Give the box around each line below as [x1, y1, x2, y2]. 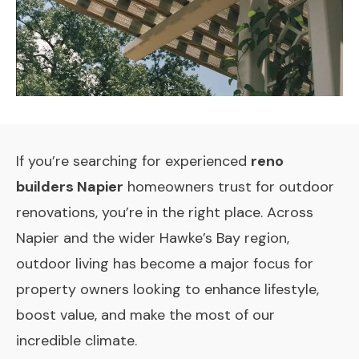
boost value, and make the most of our [16, 305, 275, 325]
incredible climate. [16, 330, 137, 350]
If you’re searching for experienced [16, 151, 251, 171]
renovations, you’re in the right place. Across [16, 202, 313, 222]
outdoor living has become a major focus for [16, 253, 313, 273]
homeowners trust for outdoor [123, 176, 334, 196]
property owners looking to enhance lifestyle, [16, 279, 319, 299]
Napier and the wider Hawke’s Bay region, [16, 228, 289, 248]
